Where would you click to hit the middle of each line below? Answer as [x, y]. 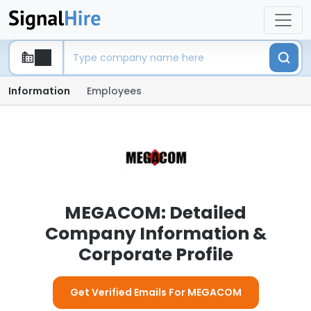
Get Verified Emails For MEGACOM [155, 292]
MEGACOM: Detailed [155, 213]
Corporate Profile [155, 254]
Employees [114, 91]
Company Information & [155, 234]
